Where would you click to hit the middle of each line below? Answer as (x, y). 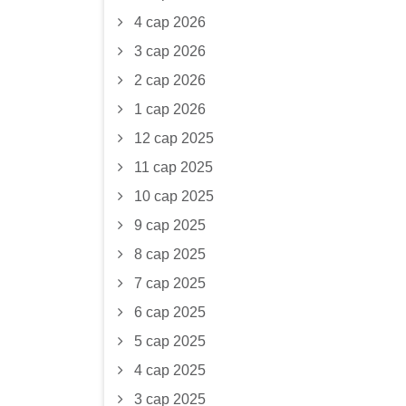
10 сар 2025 (174, 196)
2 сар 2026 (169, 80)
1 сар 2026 (169, 109)
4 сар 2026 (169, 22)
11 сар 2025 (173, 167)
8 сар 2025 (169, 254)
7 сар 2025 (169, 283)
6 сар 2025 (169, 312)
